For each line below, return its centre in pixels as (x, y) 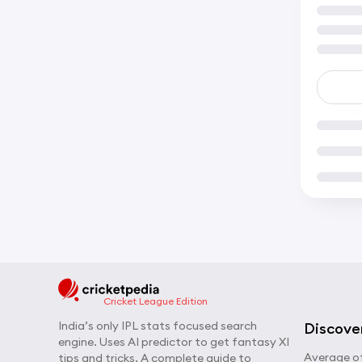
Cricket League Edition (156, 301)
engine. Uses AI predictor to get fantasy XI (174, 342)
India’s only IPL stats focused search (158, 326)
